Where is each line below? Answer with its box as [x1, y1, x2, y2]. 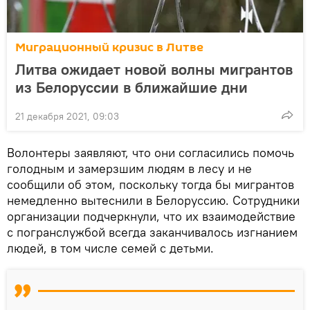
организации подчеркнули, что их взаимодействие [7, 208, 295, 224]
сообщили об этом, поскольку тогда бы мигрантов [7, 176, 294, 192]
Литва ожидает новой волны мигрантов [15, 59, 293, 79]
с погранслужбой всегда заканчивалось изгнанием [7, 224, 298, 240]
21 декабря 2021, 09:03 [15, 109, 119, 122]
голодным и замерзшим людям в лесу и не [7, 160, 252, 176]
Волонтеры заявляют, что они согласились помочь [7, 144, 294, 161]
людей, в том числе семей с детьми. [7, 239, 214, 256]
